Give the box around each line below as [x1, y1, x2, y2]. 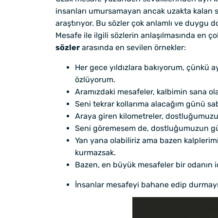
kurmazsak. [75, 147, 116, 157]
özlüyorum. [75, 74, 115, 84]
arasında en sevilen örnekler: [80, 42, 186, 52]
